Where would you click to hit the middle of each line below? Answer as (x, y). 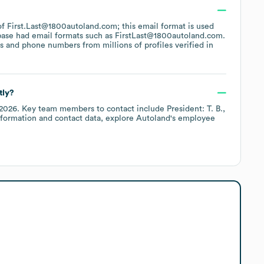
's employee (193, 118)
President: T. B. (195, 109)
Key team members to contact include (93, 109)
